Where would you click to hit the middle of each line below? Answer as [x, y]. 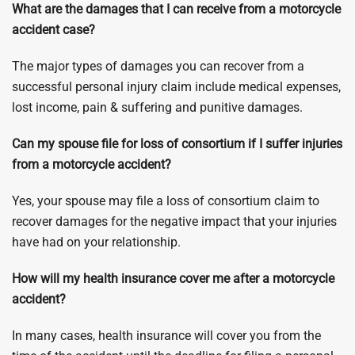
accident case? [53, 30]
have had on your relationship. [96, 242]
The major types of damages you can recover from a [158, 66]
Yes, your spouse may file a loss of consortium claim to [166, 201]
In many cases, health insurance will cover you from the [166, 336]
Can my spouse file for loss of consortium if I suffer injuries [177, 144]
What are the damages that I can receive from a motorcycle [176, 9]
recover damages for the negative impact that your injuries [174, 221]
